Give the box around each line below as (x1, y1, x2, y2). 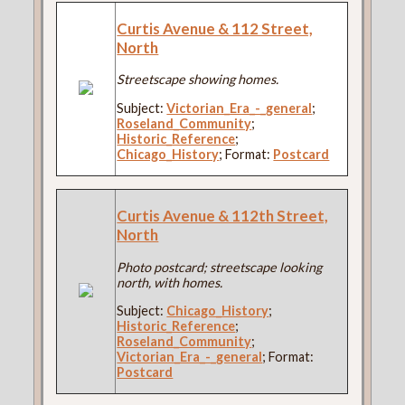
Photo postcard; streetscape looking (117, 259, 323, 275)
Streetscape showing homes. (117, 71, 279, 88)
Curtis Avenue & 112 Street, (117, 18, 314, 38)
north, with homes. (117, 274, 223, 290)
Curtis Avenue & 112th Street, (117, 206, 329, 225)
